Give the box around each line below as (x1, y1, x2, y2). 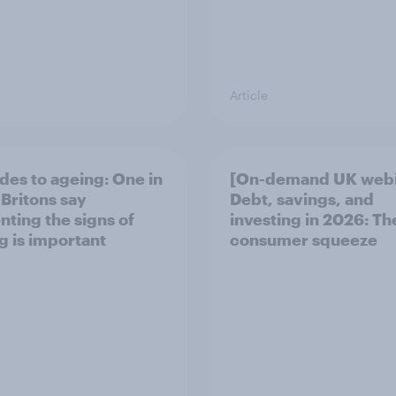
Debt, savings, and (230, 189, 374, 209)
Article (230, 88, 268, 103)
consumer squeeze (230, 230, 377, 249)
